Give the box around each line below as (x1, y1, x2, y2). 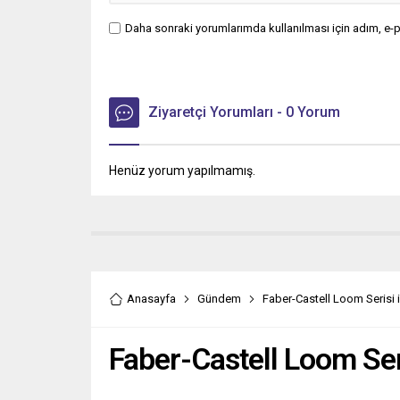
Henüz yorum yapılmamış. (109, 163, 255, 179)
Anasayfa (127, 292, 176, 306)
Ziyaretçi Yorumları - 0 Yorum (148, 104, 340, 121)
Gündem (197, 292, 241, 306)
